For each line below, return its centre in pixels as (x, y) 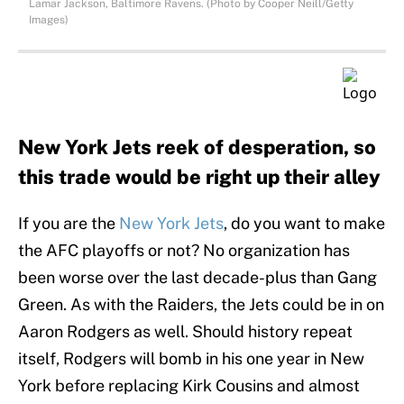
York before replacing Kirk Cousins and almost (189, 386)
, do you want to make (304, 224)
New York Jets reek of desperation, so (197, 147)
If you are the (69, 224)
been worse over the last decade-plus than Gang (197, 278)
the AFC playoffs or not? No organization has (184, 251)
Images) (49, 20)
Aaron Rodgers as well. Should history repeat (185, 332)
